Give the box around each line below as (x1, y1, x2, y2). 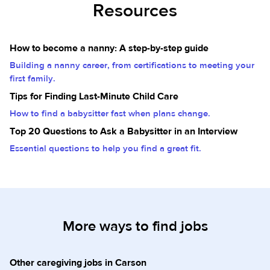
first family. (10, 73, 55, 84)
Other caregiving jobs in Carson (10, 257, 146, 269)
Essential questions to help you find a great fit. (10, 143, 201, 154)
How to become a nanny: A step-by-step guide (10, 42, 209, 54)
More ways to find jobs (62, 217, 208, 236)
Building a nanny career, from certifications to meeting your (10, 60, 254, 71)
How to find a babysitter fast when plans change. (10, 108, 210, 119)
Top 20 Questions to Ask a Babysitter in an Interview (10, 125, 237, 137)
